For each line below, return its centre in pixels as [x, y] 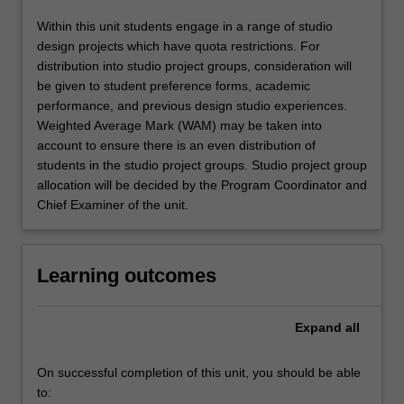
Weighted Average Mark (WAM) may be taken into [179, 125]
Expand [318, 327]
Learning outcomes [127, 275]
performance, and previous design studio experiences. [192, 105]
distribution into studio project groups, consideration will [194, 65]
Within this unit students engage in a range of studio [185, 26]
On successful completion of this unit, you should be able [199, 372]
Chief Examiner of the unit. [113, 204]
